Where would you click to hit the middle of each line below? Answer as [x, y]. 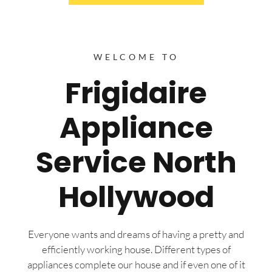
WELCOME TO [136, 57]
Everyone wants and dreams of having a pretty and [136, 234]
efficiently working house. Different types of [136, 250]
